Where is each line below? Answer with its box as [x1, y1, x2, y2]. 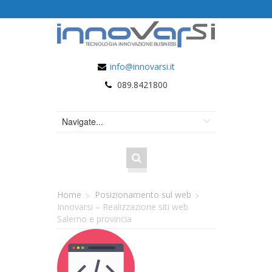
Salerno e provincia [57, 213, 132, 225]
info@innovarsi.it [109, 61, 175, 73]
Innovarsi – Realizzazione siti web [57, 201, 188, 213]
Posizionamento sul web [95, 189, 191, 201]
